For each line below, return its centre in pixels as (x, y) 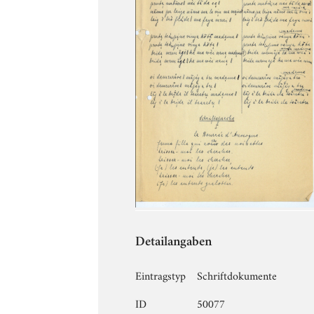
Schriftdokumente (237, 274)
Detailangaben (174, 243)
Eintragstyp (161, 274)
